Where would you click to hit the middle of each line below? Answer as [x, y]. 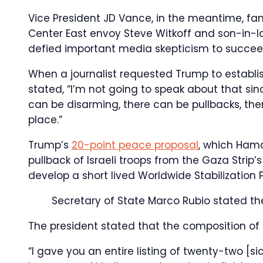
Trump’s [50, 145]
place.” [45, 120]
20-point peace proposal [135, 145]
